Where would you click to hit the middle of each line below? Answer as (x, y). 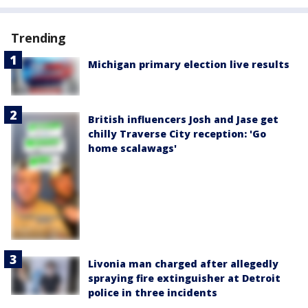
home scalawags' (132, 148)
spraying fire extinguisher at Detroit (184, 278)
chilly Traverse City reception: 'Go (177, 134)
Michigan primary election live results (189, 64)
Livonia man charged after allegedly (183, 263)
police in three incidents (153, 292)
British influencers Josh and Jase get (183, 120)
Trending (39, 37)
